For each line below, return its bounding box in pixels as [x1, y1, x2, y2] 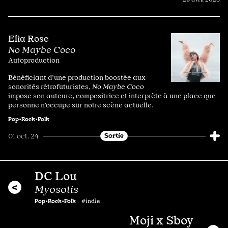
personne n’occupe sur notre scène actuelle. [8, 101, 154, 109]
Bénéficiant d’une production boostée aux [8, 73, 146, 82]
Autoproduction [8, 56, 60, 65]
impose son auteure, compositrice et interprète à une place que [8, 92, 216, 100]
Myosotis [35, 183, 78, 196]
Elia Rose [8, 33, 49, 44]
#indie [81, 197, 100, 205]
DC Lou [35, 169, 77, 184]
